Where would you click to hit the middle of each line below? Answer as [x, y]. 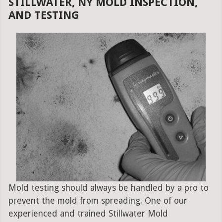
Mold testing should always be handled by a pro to [108, 188]
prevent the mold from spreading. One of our [98, 201]
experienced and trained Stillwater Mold [88, 214]
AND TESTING [44, 15]
